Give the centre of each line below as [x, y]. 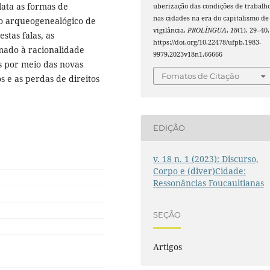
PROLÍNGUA [207, 30]
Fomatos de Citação [201, 76]
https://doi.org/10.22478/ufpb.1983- [207, 42]
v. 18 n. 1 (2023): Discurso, [206, 159]
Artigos [168, 247]
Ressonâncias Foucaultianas [209, 183]
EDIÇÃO [169, 128]
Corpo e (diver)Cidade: [200, 171]
